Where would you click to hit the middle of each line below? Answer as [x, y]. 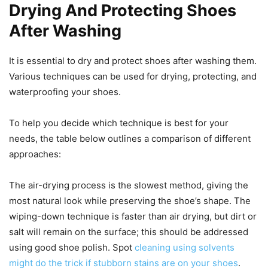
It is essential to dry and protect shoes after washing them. [133, 60]
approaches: [35, 154]
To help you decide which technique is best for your [119, 123]
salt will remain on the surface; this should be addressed [129, 232]
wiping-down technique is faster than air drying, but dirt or [133, 216]
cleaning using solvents [185, 247]
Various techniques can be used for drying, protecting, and [133, 76]
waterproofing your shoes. [65, 92]
